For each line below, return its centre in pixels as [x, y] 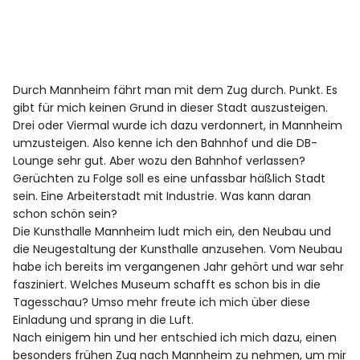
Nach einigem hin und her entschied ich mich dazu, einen [175, 338]
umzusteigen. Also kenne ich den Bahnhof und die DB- [166, 143]
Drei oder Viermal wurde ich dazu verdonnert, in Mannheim [178, 126]
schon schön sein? [65, 214]
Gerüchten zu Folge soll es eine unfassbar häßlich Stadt [170, 179]
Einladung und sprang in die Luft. [104, 320]
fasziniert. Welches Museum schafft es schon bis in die [167, 285]
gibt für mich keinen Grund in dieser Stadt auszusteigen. [171, 108]
